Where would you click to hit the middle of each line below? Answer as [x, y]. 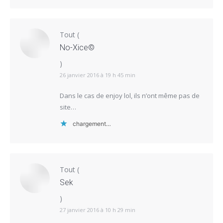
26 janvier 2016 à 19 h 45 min [98, 75]
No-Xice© [77, 47]
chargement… [92, 123]
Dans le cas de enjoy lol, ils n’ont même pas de [130, 95]
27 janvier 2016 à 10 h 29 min [98, 210]
